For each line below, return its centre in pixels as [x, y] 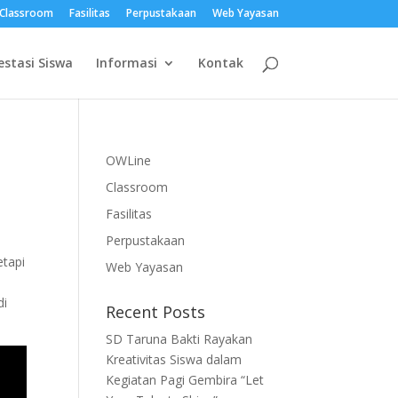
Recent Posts [156, 312]
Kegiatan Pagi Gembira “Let [185, 380]
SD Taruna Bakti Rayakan [179, 339]
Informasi [126, 63]
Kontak [220, 63]
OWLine [129, 160]
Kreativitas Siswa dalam [174, 359]
